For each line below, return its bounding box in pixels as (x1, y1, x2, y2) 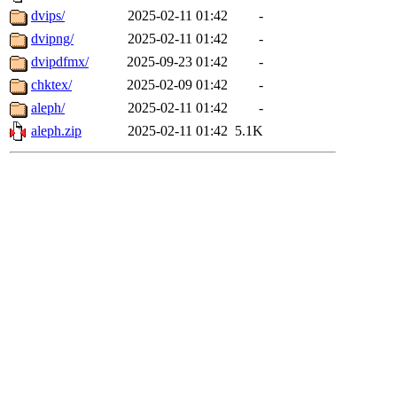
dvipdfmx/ (31, 54, 89, 70)
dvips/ (31, 8, 65, 24)
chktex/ (31, 77, 72, 93)
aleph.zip (31, 123, 82, 139)
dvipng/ (31, 31, 74, 47)
